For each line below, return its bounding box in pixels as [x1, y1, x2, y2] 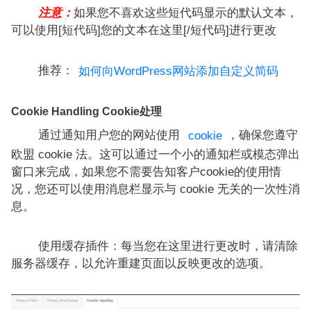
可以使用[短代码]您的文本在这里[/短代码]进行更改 [11, 24, 276, 37]
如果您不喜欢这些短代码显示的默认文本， [74, 6, 298, 20]
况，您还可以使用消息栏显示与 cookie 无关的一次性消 [11, 183, 300, 196]
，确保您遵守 [227, 128, 298, 142]
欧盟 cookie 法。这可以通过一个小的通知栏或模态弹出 [11, 148, 300, 162]
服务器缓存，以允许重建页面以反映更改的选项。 [11, 257, 271, 271]
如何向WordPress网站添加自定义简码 [78, 65, 278, 78]
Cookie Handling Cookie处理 [11, 106, 162, 118]
